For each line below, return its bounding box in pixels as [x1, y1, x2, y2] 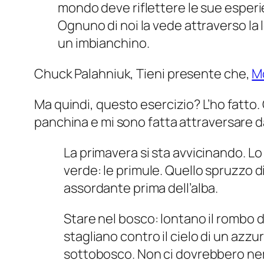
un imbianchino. [58, 34, 150, 52]
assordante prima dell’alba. [64, 179, 219, 197]
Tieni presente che [136, 65, 246, 83]
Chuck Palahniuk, [34, 65, 137, 83]
